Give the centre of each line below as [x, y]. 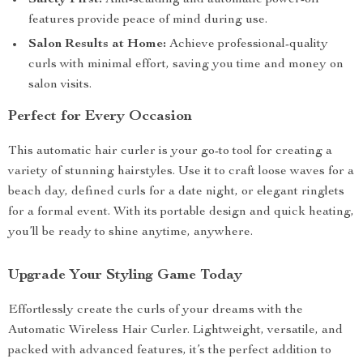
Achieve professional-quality [247, 45]
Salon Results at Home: [97, 45]
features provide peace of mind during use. [148, 20]
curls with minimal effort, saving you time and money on [186, 65]
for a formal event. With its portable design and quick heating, [181, 212]
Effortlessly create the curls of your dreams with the [156, 310]
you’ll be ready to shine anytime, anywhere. [130, 233]
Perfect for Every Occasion [100, 117]
